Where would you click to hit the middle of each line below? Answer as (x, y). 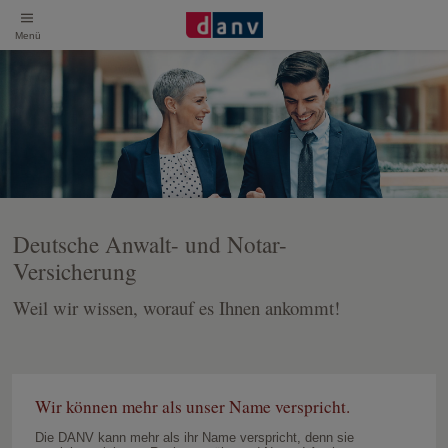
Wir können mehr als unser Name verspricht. (192, 406)
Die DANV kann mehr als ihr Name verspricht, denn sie (194, 437)
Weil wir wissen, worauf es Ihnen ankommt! (176, 307)
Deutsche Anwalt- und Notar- (150, 244)
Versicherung (75, 271)
